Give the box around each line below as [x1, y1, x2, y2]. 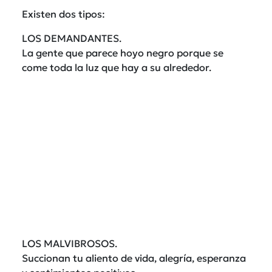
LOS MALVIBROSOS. [22, 237, 117, 250]
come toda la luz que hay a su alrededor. [22, 61, 211, 73]
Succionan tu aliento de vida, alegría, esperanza [22, 251, 246, 264]
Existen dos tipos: [22, 7, 105, 20]
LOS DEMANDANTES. [22, 32, 121, 44]
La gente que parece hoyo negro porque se [22, 46, 223, 59]
